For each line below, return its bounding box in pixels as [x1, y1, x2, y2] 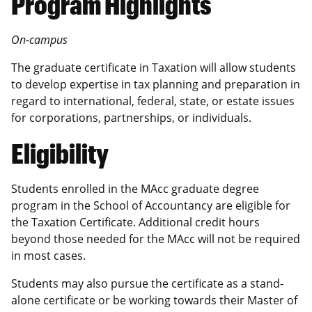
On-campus [11, 31, 68, 47]
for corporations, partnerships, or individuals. [11, 109, 251, 125]
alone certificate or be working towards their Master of [11, 292, 297, 308]
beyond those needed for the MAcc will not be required [11, 231, 300, 247]
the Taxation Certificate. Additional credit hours [11, 214, 260, 230]
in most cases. [11, 247, 86, 263]
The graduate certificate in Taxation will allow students [11, 59, 296, 75]
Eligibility [11, 136, 109, 169]
